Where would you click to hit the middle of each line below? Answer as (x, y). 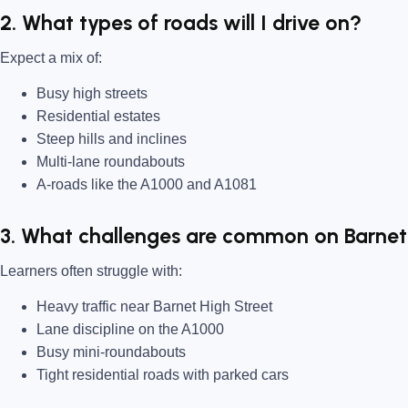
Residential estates (98, 117)
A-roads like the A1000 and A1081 (147, 185)
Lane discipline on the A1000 (130, 329)
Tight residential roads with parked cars (163, 374)
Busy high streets (92, 94)
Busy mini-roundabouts (111, 352)
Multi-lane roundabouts (111, 162)
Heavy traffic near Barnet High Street (154, 306)
